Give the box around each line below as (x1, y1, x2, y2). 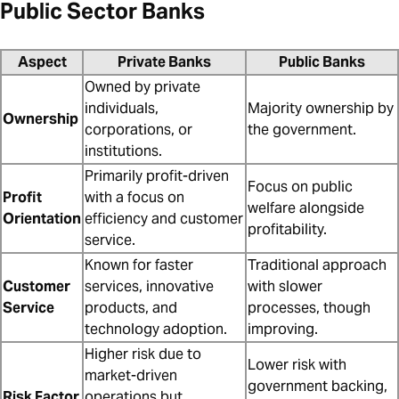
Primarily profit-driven (85, 167, 229, 186)
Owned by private (85, 77, 200, 97)
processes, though (248, 298, 370, 318)
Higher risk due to (85, 345, 201, 364)
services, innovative (85, 277, 214, 297)
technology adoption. (85, 320, 227, 339)
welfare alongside (248, 199, 364, 218)
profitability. (248, 220, 327, 240)
